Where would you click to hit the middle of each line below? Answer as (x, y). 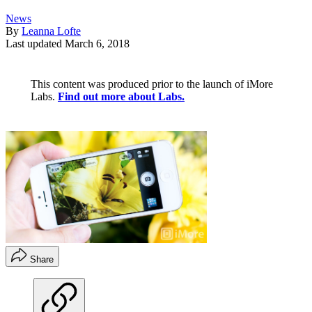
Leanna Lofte (51, 31)
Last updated (35, 44)
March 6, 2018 (97, 44)
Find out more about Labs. (121, 97)
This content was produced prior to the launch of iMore (152, 84)
